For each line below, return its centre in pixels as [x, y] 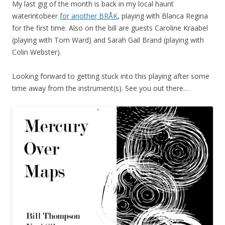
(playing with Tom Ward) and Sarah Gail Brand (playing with [108, 40]
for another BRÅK [89, 16]
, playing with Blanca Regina [163, 16]
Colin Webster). [37, 52]
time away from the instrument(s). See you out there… [100, 88]
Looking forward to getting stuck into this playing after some [111, 76]
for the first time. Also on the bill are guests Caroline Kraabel [110, 28]
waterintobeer [36, 16]
